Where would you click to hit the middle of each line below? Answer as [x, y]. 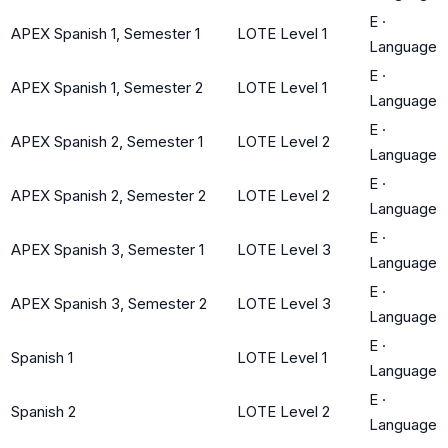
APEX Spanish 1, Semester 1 [105, 33]
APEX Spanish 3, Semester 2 [109, 303]
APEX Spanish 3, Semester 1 [107, 249]
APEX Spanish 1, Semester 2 [107, 87]
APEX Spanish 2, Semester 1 [107, 141]
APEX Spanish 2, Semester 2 [108, 195]
